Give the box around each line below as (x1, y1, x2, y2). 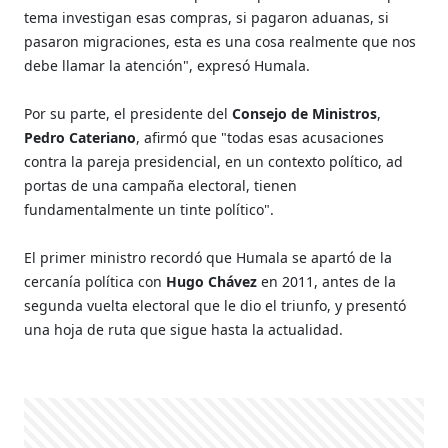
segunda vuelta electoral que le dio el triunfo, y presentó (24, 295, 407, 315)
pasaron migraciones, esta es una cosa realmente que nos (24, 31, 417, 51)
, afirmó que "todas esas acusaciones (136, 127, 385, 147)
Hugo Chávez (166, 271, 262, 291)
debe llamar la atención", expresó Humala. (24, 55, 311, 75)
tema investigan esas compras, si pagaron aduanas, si (24, 7, 390, 27)
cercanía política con (24, 271, 167, 291)
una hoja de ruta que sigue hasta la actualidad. (24, 319, 344, 339)
